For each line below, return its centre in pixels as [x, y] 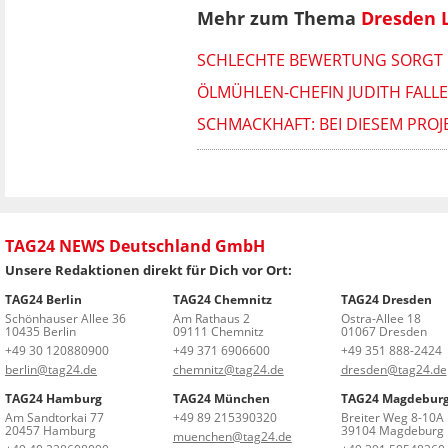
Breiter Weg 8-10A [392, 418]
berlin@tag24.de [51, 370]
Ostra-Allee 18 [380, 319]
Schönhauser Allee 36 [65, 319]
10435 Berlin [40, 332]
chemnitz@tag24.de [228, 370]
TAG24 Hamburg [53, 399]
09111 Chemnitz [218, 332]
